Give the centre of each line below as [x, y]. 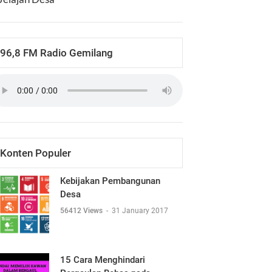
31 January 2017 [140, 211]
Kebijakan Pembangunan [110, 181]
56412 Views [82, 211]
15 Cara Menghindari [103, 260]
